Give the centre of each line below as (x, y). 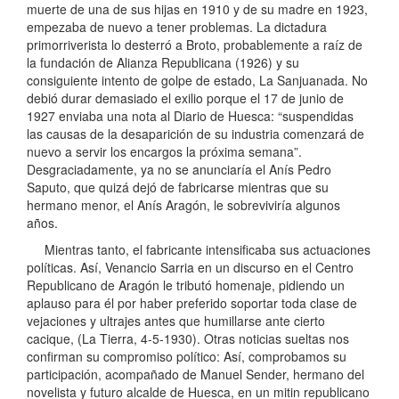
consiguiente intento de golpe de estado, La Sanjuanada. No (197, 80)
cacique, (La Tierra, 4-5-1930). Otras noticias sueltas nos (188, 338)
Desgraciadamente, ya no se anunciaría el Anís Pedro (179, 169)
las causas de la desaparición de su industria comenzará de (195, 133)
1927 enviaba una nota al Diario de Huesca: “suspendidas (190, 115)
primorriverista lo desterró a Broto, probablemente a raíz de (195, 44)
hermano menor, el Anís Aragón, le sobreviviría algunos (183, 204)
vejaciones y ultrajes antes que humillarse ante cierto (176, 320)
